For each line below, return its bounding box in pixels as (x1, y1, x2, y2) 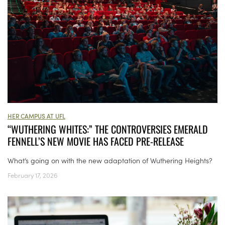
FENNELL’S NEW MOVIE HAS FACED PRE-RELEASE (8, 134, 186, 149)
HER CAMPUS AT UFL (8, 111, 65, 121)
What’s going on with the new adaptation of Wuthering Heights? (8, 155, 212, 166)
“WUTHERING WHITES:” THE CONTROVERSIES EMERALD (8, 122, 208, 137)
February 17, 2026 (8, 170, 58, 180)
